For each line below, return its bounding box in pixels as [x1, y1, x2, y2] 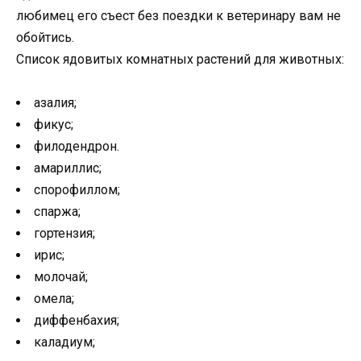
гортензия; [34, 226, 95, 241]
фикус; [34, 117, 73, 132]
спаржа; [34, 204, 81, 219]
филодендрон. [34, 139, 119, 154]
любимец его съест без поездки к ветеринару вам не [16, 7, 341, 23]
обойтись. [16, 29, 74, 45]
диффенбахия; [34, 313, 119, 328]
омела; [34, 291, 74, 306]
